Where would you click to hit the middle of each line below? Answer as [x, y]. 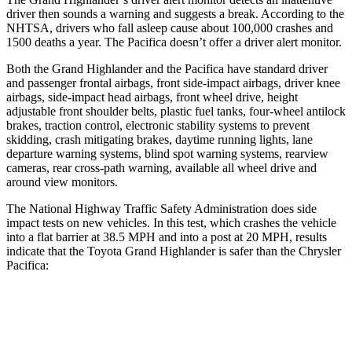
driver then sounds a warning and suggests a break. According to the [175, 13]
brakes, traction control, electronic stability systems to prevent [158, 125]
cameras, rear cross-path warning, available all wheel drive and [161, 167]
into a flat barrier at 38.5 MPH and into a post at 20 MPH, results [167, 236]
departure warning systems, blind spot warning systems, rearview [167, 153]
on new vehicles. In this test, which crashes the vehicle [200, 222]
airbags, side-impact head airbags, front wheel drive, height [152, 97]
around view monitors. [62, 181]
